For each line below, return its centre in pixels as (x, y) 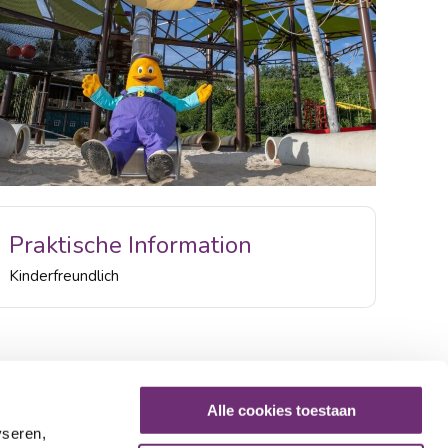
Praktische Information (131, 244)
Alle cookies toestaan (281, 410)
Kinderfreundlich (64, 275)
